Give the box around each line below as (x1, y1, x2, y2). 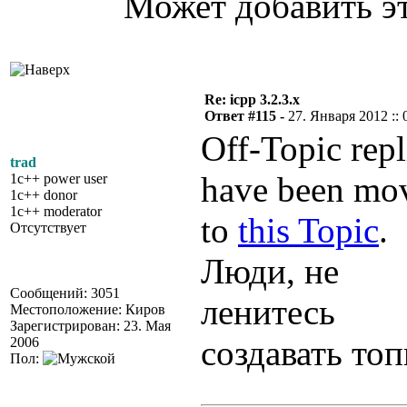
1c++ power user (10, 171, 107, 186)
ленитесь (201, 293, 335, 332)
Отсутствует (10, 220, 86, 235)
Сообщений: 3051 (10, 285, 120, 301)
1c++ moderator (10, 203, 102, 219)
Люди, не (201, 252, 339, 291)
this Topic (238, 211, 379, 250)
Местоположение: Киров (10, 302, 165, 317)
